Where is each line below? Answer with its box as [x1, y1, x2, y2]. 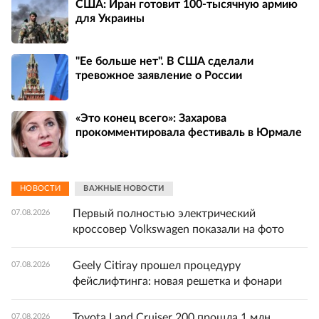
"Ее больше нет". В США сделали [75, 56, 253, 68]
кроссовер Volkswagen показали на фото [73, 223, 284, 235]
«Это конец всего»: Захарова [75, 113, 226, 125]
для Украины [75, 13, 145, 25]
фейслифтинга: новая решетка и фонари [73, 275, 282, 287]
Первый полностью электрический [73, 207, 256, 219]
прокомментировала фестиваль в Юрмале [75, 127, 302, 139]
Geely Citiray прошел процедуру [73, 259, 241, 271]
